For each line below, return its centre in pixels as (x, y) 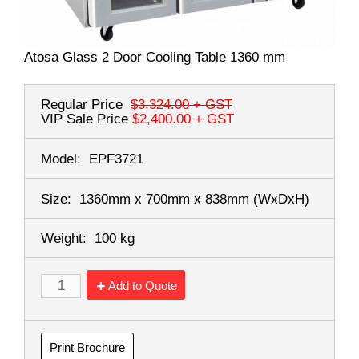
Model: (61, 159)
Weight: (64, 239)
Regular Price (82, 105)
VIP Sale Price (85, 119)
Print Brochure (87, 348)
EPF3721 (116, 159)
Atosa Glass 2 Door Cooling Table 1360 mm (155, 58)
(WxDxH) (281, 199)
